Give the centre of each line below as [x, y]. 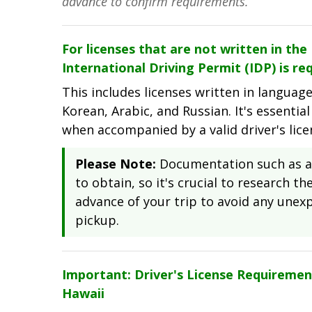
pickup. [97, 220]
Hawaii [83, 294]
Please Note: [116, 164]
